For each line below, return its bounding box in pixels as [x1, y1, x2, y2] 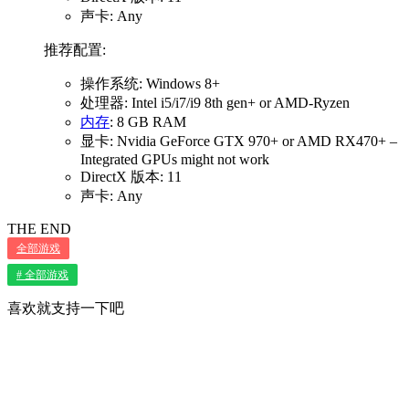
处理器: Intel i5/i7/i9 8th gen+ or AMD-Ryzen [80, 95, 350, 111]
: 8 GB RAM [110, 114, 186, 131]
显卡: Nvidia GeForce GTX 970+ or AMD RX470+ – [80, 133, 397, 150]
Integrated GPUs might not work [80, 152, 269, 168]
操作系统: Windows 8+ [80, 76, 220, 92]
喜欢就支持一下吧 [7, 300, 124, 317]
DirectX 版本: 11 [80, 169, 182, 185]
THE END [7, 221, 71, 237]
